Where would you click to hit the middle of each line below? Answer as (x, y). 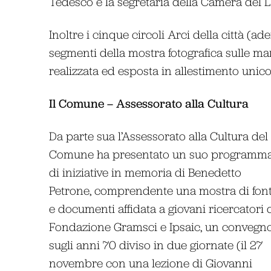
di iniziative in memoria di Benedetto (145, 172)
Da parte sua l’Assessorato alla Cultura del (158, 135)
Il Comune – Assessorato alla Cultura (149, 103)
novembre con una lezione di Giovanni (150, 263)
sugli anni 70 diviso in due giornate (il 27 (155, 244)
